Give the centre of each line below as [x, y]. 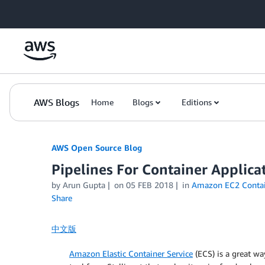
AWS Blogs [56, 102]
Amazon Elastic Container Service [131, 253]
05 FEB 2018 [149, 185]
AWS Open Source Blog [97, 148]
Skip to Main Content [45, 12]
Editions [197, 102]
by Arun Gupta [78, 185]
